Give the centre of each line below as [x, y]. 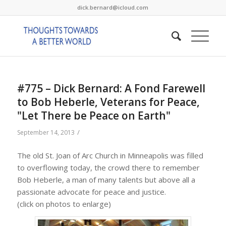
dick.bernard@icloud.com [113, 7]
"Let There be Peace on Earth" [94, 116]
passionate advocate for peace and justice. [91, 191]
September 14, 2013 [46, 132]
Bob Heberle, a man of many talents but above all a [106, 179]
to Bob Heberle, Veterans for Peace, [108, 102]
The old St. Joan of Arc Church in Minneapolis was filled [110, 155]
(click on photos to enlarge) [64, 204]
